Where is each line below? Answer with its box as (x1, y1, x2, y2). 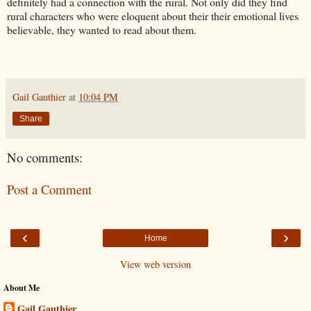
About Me (3, 281, 40, 294)
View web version (120, 257, 191, 271)
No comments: (7, 148, 83, 166)
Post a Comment (7, 180, 92, 199)
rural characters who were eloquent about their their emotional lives (7, 8, 299, 23)
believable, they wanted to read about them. (7, 22, 196, 37)
